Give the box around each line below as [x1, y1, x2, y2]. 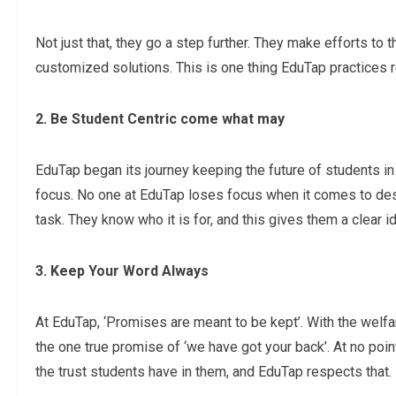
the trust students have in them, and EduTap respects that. [35, 363, 392, 381]
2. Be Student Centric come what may [35, 110, 285, 128]
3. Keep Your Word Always [35, 263, 209, 280]
